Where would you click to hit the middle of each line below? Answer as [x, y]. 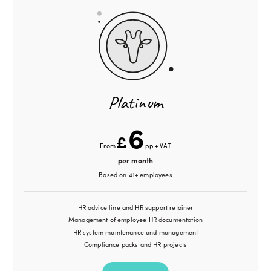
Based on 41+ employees [135, 175]
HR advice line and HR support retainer [135, 207]
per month [135, 160]
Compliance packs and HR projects [135, 244]
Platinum [135, 102]
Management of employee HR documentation [135, 220]
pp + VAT [158, 145]
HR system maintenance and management [135, 232]
